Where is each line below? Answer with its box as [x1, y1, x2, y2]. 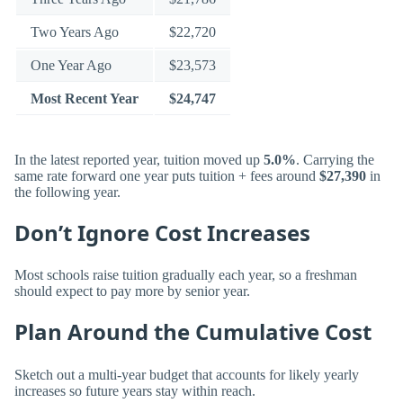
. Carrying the [296, 151, 374, 167]
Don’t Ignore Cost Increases [14, 217, 310, 247]
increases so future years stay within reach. [14, 382, 255, 399]
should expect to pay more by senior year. [14, 283, 250, 300]
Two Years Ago [31, 24, 119, 40]
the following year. [14, 184, 121, 200]
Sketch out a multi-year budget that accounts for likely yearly [14, 366, 359, 382]
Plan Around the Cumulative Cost [14, 317, 372, 347]
